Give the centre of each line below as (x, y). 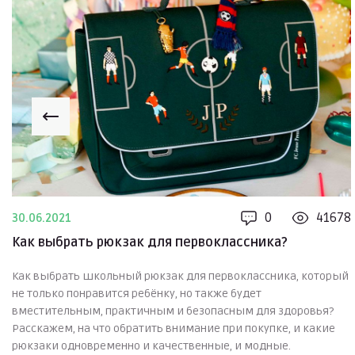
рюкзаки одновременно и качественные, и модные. (151, 346)
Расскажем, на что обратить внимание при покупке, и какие (174, 329)
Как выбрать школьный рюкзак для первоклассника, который (180, 277)
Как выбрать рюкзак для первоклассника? (150, 243)
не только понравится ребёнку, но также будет (137, 294)
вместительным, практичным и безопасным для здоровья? (173, 311)
